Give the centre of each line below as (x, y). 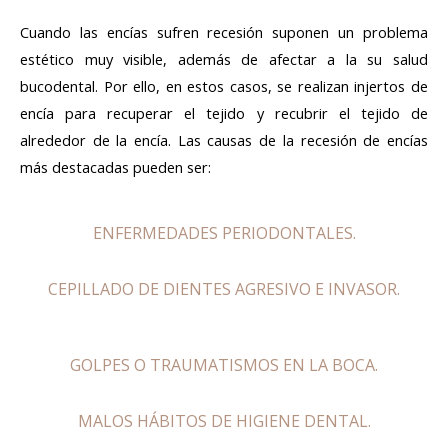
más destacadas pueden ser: (117, 167)
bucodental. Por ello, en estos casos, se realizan (187, 86)
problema (395, 32)
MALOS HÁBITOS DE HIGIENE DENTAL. (224, 420)
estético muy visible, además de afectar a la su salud (224, 59)
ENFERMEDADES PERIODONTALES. (224, 232)
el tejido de (383, 113)
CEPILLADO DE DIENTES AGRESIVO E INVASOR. (224, 288)
